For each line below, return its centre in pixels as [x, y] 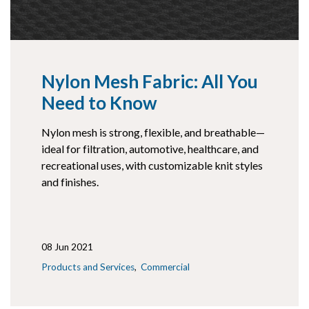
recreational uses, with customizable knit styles [152, 166]
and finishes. [70, 182]
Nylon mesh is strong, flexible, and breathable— [153, 132]
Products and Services [88, 267]
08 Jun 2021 [68, 247]
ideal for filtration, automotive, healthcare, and [150, 149]
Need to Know [99, 103]
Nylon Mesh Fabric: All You [150, 82]
